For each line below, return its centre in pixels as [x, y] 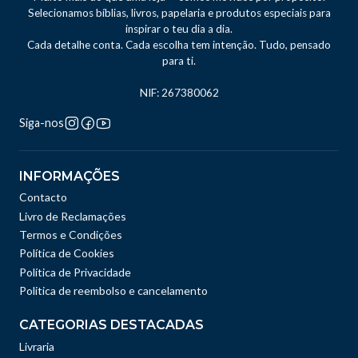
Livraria [37, 346]
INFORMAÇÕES [70, 177]
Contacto [43, 197]
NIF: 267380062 [179, 93]
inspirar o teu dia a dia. [179, 29]
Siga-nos [42, 123]
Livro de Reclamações [73, 216]
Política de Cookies [67, 253]
